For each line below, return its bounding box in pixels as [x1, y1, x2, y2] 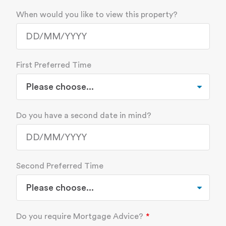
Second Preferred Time [16, 162, 103, 171]
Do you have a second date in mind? [16, 111, 151, 120]
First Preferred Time [16, 61, 91, 70]
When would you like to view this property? [16, 11, 178, 19]
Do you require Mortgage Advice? [16, 212, 143, 221]
